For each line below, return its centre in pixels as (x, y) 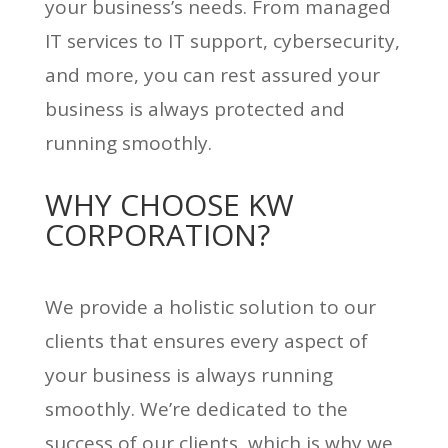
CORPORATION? (157, 234)
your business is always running (188, 374)
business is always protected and (194, 108)
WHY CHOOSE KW (169, 204)
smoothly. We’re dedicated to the (196, 408)
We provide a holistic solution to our (210, 306)
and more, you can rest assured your (212, 74)
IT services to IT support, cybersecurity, (222, 40)
